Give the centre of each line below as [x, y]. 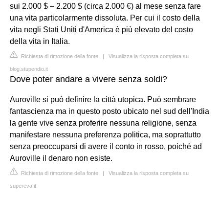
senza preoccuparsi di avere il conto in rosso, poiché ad [106, 146]
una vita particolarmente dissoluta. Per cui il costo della [105, 18]
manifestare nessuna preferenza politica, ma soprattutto [105, 134]
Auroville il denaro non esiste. [61, 158]
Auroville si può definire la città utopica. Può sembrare [103, 99]
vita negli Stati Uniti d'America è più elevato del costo [101, 29]
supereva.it [23, 186]
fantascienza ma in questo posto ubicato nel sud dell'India [109, 111]
